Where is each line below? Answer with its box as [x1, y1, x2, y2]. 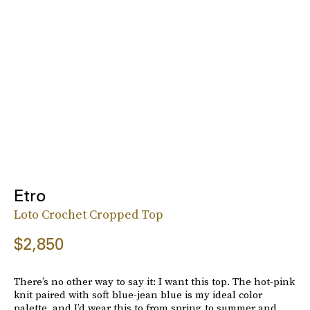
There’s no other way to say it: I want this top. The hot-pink [14, 273, 295, 289]
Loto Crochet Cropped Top [14, 205, 163, 223]
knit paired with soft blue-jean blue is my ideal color [14, 286, 262, 302]
